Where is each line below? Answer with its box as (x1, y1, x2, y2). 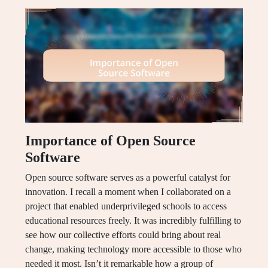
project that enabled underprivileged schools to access (25, 201, 227, 212)
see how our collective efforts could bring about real (25, 230, 221, 240)
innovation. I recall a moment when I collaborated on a (25, 187, 231, 197)
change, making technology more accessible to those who (25, 244, 242, 255)
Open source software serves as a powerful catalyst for (25, 172, 230, 183)
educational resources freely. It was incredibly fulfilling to (25, 215, 241, 226)
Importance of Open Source (25, 133, 196, 149)
